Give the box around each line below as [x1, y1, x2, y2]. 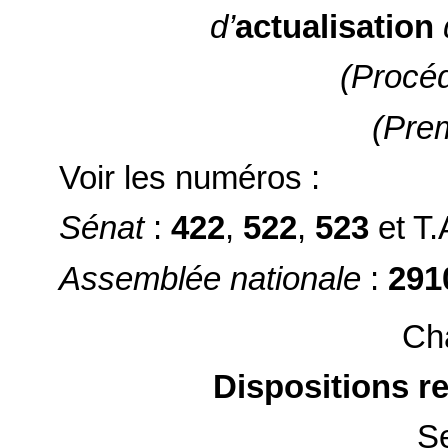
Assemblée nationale [59, 260, 371, 297]
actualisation [235, 8, 435, 45]
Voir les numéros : [59, 159, 321, 196]
